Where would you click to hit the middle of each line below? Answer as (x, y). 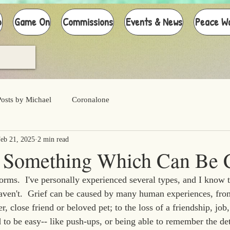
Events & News (154, 22)
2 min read (53, 139)
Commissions (88, 22)
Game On (32, 22)
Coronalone (91, 99)
